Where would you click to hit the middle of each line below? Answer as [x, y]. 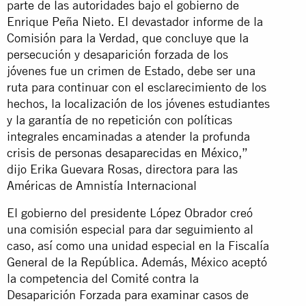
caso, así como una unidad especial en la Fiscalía [138, 245]
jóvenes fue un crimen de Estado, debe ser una [131, 70]
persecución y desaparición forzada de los [117, 54]
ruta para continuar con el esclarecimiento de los [137, 87]
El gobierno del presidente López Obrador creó [130, 212]
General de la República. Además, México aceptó [137, 262]
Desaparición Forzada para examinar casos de [128, 294]
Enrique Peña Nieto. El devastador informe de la [135, 21]
